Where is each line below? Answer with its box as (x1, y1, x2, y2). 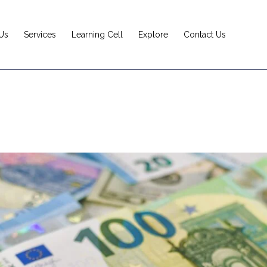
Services (24, 29, 56, 39)
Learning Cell (72, 29, 123, 39)
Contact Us (184, 29, 226, 39)
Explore (138, 29, 168, 39)
